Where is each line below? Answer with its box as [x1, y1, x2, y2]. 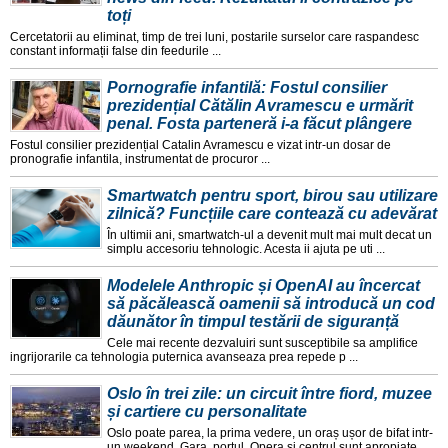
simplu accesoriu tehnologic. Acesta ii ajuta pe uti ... [107, 241, 385, 256]
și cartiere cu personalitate [107, 402, 307, 420]
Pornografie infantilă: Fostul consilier [107, 78, 387, 96]
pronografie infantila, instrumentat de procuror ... [10, 151, 270, 166]
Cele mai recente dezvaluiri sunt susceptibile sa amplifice [107, 335, 418, 350]
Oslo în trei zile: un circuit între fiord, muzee [107, 384, 432, 402]
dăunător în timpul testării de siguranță [107, 312, 399, 330]
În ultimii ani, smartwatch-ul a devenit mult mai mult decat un [107, 227, 432, 242]
